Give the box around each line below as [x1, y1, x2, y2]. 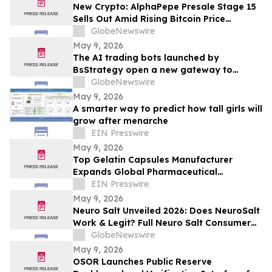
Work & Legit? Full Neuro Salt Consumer [73, 217, 251, 229]
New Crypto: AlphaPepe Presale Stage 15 [73, 1, 256, 13]
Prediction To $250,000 [73, 25, 177, 37]
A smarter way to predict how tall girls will [73, 103, 262, 115]
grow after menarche [73, 115, 168, 127]
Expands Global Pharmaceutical [73, 166, 217, 178]
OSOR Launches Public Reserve [73, 256, 212, 268]
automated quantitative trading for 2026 [73, 76, 257, 88]
